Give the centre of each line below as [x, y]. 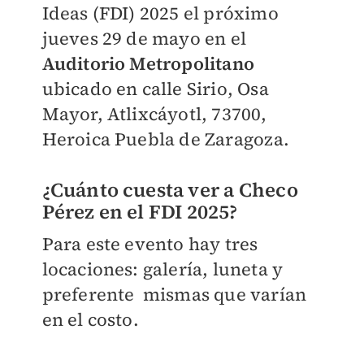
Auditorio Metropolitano [148, 64]
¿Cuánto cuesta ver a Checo [170, 190]
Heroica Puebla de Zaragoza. [165, 139]
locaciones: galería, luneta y [162, 269]
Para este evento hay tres [150, 244]
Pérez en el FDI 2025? [140, 212]
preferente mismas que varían [174, 295]
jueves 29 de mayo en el [144, 39]
